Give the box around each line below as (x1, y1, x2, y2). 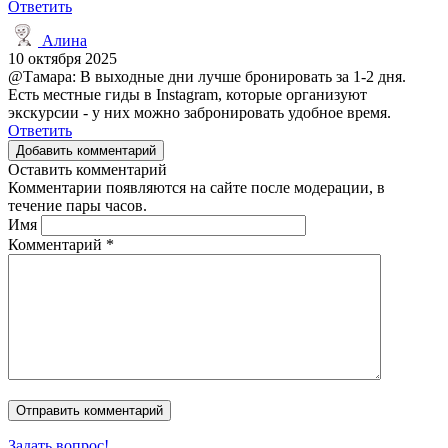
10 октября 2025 (8, 49, 117, 67)
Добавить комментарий (16, 142, 156, 158)
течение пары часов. (8, 196, 147, 214)
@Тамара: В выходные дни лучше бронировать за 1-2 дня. (8, 67, 406, 85)
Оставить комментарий (8, 160, 167, 178)
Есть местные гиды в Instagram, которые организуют (8, 85, 367, 103)
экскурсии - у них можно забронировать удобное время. (8, 103, 391, 121)
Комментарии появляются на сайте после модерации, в (8, 178, 385, 196)
